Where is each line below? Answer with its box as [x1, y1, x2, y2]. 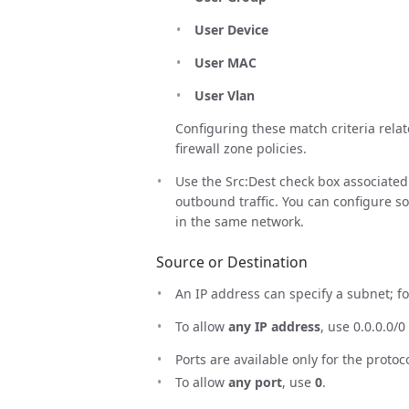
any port [227, 373, 282, 392]
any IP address [227, 317, 320, 335]
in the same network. [174, 213, 304, 231]
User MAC [194, 54, 257, 72]
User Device [194, 21, 268, 39]
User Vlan [194, 87, 255, 105]
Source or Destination [155, 251, 308, 272]
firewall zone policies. [174, 140, 307, 158]
